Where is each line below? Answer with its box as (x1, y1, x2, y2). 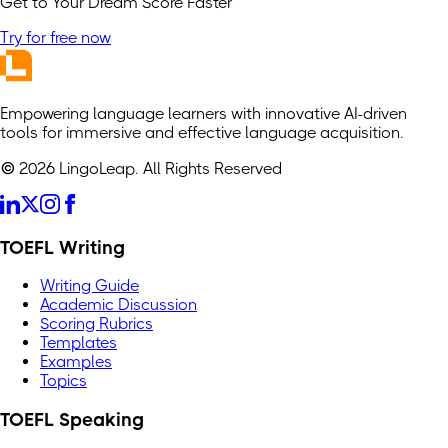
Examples (40, 352, 112, 372)
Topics (40, 371, 87, 391)
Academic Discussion (40, 295, 197, 315)
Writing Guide (40, 276, 139, 296)
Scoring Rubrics (40, 314, 153, 334)
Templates (40, 333, 117, 353)
